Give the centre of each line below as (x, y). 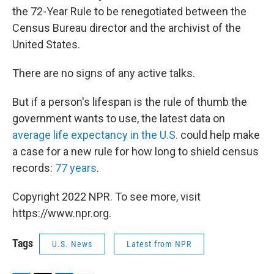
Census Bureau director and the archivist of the (127, 28)
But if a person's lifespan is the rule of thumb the (130, 102)
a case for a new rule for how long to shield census (135, 152)
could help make (219, 135)
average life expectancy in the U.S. (95, 135)
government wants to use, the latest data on (119, 119)
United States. (46, 45)
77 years (76, 168)
